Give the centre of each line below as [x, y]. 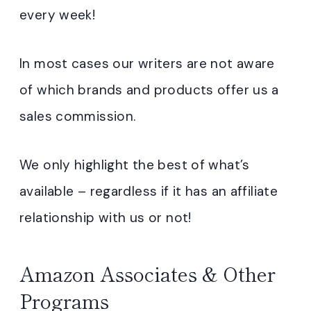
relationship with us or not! [106, 218]
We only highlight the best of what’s [135, 165]
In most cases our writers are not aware [147, 64]
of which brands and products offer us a [149, 90]
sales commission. [78, 116]
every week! [58, 15]
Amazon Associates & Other [148, 274]
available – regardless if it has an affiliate [149, 191]
